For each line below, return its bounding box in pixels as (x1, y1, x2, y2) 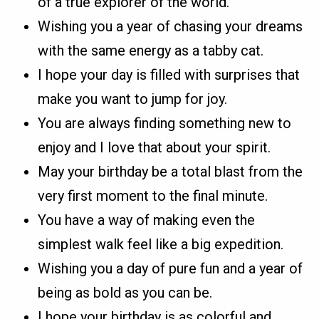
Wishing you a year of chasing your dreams (38, 17, 303, 35)
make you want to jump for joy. (38, 90, 228, 108)
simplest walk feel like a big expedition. (38, 235, 284, 253)
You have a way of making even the (38, 211, 256, 229)
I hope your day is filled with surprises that (38, 66, 300, 83)
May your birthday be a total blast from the (38, 162, 303, 180)
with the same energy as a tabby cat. (38, 41, 264, 59)
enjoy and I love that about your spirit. (38, 138, 271, 156)
